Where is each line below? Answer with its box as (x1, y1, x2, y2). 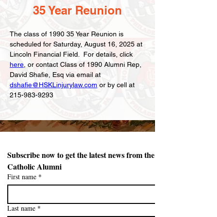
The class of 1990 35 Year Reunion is (10, 30, 125, 38)
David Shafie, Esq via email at (10, 71, 103, 78)
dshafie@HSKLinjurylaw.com (10, 81, 97, 89)
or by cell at (97, 81, 137, 89)
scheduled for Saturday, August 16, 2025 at (10, 40, 144, 48)
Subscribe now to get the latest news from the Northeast (7, 149, 189, 160)
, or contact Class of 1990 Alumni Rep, (24, 61, 143, 68)
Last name (7, 203, 35, 213)
